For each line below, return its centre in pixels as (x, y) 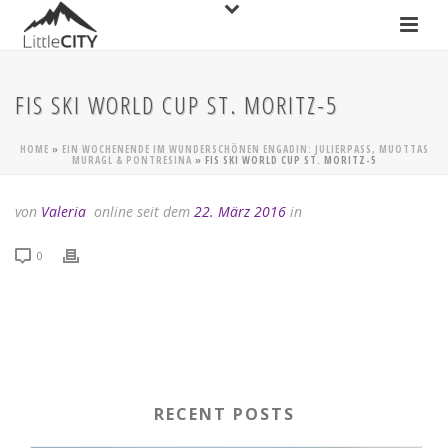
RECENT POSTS (224, 414)
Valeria (63, 211)
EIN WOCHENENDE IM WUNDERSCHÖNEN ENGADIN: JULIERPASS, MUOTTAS (245, 149)
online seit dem (142, 211)
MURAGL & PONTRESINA (131, 160)
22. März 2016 (240, 211)
